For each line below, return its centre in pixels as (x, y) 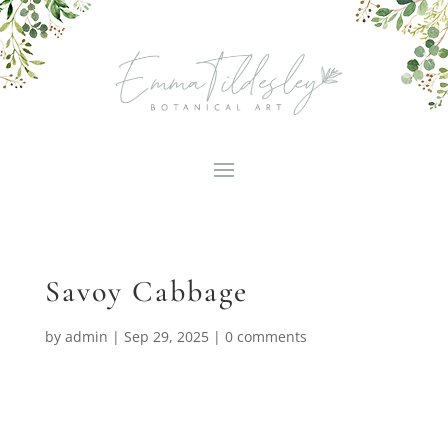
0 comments (265, 336)
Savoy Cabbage (146, 291)
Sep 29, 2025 (166, 336)
